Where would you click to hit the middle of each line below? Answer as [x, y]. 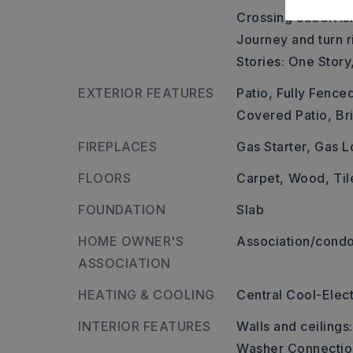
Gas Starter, [274, 147]
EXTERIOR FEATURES [146, 93]
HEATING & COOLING [147, 295]
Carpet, [260, 178]
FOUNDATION [122, 210]
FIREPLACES [117, 147]
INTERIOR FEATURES [145, 326]
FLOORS [104, 178]
